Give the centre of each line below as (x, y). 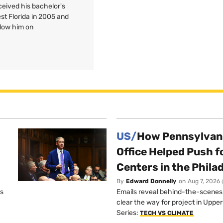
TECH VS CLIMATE (167, 213)
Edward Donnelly (151, 181)
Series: (128, 213)
